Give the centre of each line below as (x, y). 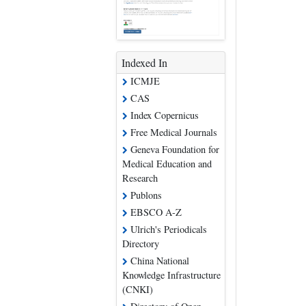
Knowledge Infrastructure (172, 275)
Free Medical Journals (173, 133)
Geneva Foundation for (174, 150)
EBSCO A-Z (155, 212)
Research (140, 178)
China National (159, 261)
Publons (145, 195)
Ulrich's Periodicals (168, 229)
